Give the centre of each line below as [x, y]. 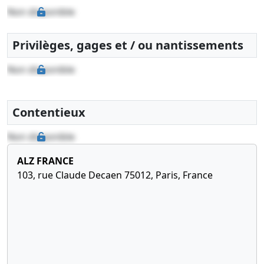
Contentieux [49, 113]
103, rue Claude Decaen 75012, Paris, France [115, 175]
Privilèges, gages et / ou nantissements [128, 45]
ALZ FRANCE [45, 161]
